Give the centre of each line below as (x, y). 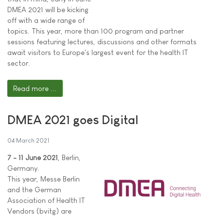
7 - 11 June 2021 (33, 158)
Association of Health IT (46, 200)
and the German (34, 190)
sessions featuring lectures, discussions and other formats (102, 42)
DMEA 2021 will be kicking (48, 10)
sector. (19, 63)
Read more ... (35, 88)
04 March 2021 (28, 141)
